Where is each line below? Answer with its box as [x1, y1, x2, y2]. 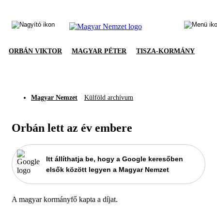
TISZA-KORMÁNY [136, 47, 195, 55]
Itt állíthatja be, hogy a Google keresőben [46, 155, 183, 163]
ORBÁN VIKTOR [9, 47, 62, 55]
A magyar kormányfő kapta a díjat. [12, 195, 118, 203]
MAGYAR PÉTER [72, 47, 126, 55]
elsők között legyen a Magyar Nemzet [46, 165, 169, 173]
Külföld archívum [84, 94, 133, 101]
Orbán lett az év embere [12, 121, 132, 134]
